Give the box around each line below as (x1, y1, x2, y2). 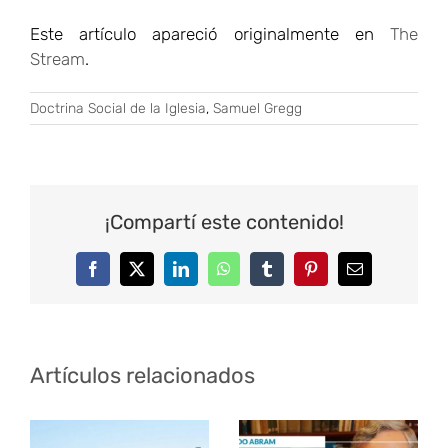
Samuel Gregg (213, 99, 302, 117)
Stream (30, 48, 85, 69)
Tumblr (265, 267, 312, 284)
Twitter (135, 267, 181, 284)
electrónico (353, 283, 423, 300)
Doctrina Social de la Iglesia (30, 99, 206, 117)
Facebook (91, 267, 154, 284)
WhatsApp (222, 267, 291, 284)
